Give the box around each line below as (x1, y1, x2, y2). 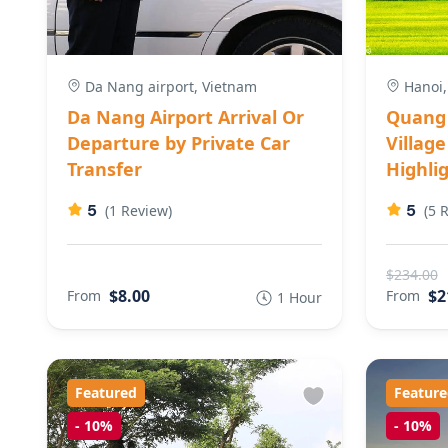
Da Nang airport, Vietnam (81, 76, 257, 96)
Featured (75, 382, 137, 402)
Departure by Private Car (67, 130, 290, 155)
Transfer (67, 156, 142, 181)
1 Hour (276, 287, 322, 307)
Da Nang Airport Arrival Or (67, 104, 304, 129)
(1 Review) (105, 200, 172, 220)
